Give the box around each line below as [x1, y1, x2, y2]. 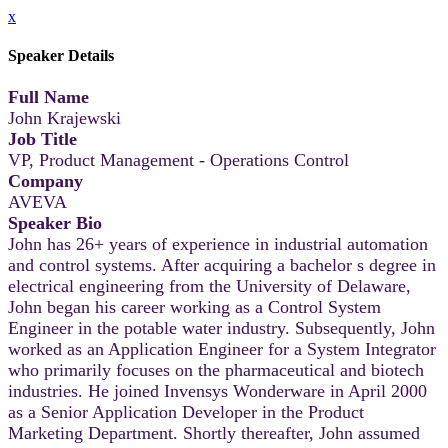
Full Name [8, 86, 89, 107]
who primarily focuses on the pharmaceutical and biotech [8, 359, 424, 380]
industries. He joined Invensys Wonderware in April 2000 [8, 380, 427, 401]
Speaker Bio [8, 212, 102, 233]
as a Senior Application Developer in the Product [8, 401, 364, 422]
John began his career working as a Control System [8, 296, 381, 317]
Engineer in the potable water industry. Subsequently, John [8, 317, 435, 338]
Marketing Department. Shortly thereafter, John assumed [8, 422, 420, 443]
